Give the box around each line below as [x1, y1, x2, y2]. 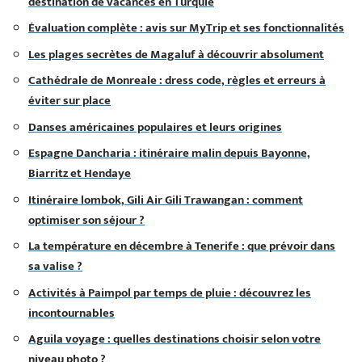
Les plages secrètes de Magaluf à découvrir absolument [28, 44, 324, 65]
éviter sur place [28, 90, 111, 111]
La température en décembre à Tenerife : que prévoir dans [28, 236, 335, 256]
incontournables [28, 302, 115, 323]
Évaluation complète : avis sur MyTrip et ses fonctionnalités [28, 18, 344, 38]
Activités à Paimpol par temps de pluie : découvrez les [28, 282, 311, 303]
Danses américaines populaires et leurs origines [28, 116, 282, 137]
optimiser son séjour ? [28, 209, 145, 230]
